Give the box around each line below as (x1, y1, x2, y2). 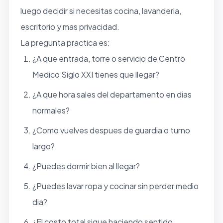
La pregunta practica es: (20, 37, 110, 48)
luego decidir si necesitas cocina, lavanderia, (20, 5, 181, 16)
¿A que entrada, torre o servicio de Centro (32, 53, 185, 64)
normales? (32, 105, 70, 115)
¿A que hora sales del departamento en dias (32, 89, 192, 100)
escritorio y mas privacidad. (20, 21, 119, 32)
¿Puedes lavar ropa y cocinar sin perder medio (32, 180, 199, 191)
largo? (32, 140, 55, 151)
